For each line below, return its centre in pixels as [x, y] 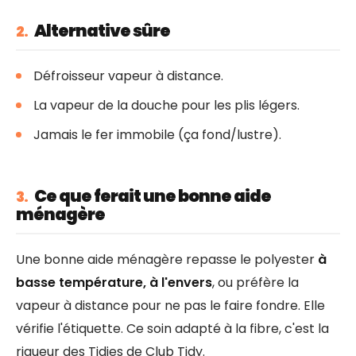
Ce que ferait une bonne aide [152, 195]
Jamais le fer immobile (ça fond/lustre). [157, 135]
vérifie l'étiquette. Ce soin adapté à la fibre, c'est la [172, 328]
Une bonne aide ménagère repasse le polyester [167, 259]
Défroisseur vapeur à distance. [128, 76]
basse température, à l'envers [114, 282]
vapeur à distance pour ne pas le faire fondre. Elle [170, 305]
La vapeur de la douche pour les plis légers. [166, 106]
